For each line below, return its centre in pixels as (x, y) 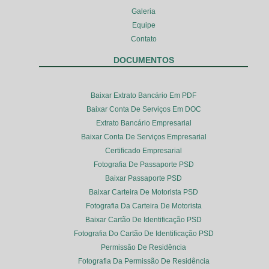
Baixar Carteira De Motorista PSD (144, 192)
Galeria (144, 12)
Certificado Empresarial (144, 151)
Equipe (144, 26)
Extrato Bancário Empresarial (144, 123)
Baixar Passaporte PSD (144, 179)
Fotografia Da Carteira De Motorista (144, 206)
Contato (144, 39)
